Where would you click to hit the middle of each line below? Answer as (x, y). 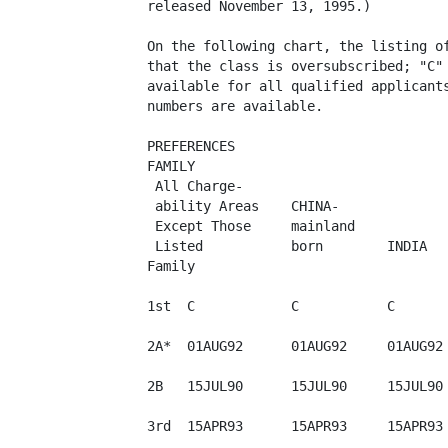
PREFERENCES (191, 146)
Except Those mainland (251, 226)
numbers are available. (235, 106)
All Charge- (195, 186)
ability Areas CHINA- (243, 206)
